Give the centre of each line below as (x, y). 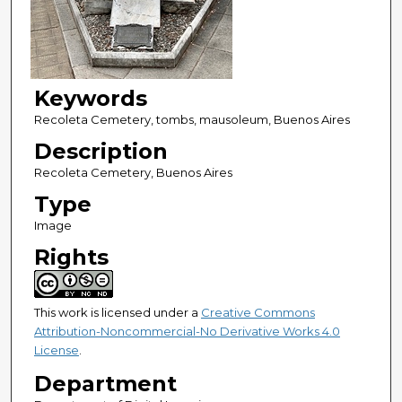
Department (105, 384)
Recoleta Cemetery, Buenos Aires (133, 173)
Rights (71, 258)
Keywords (90, 99)
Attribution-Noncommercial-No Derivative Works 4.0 (187, 332)
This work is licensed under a (117, 313)
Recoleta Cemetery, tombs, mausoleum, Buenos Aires (192, 120)
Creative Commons (258, 313)
